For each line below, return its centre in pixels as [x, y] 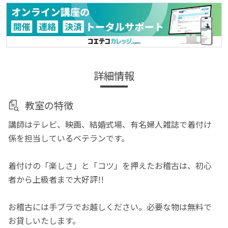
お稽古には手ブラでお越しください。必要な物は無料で [110, 206]
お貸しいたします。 [45, 220]
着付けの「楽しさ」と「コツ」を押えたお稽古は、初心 [110, 165]
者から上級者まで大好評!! [56, 179]
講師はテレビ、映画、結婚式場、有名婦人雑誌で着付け [110, 124]
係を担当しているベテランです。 [69, 138]
